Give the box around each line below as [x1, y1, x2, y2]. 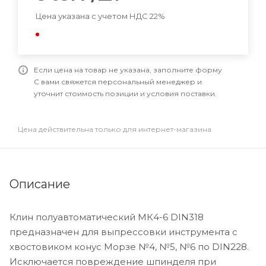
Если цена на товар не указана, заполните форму [34, 65, 222, 74]
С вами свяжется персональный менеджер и [34, 77, 202, 86]
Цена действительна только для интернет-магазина [18, 124, 211, 134]
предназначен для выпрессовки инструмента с [9, 226, 237, 237]
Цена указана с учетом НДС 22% [36, 11, 165, 21]
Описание [9, 176, 70, 191]
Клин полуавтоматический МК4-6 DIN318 [9, 211, 204, 223]
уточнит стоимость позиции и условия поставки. [34, 88, 217, 98]
